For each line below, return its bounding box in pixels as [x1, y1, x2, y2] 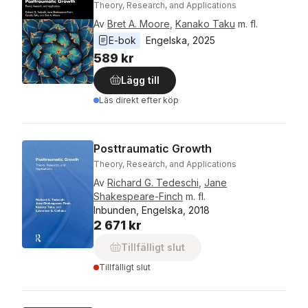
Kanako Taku [175, 18, 235, 30]
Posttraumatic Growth [93, 142, 212, 155]
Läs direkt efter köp [99, 95, 179, 105]
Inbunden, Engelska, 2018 [93, 204, 210, 216]
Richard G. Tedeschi [107, 177, 199, 188]
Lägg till [121, 74, 159, 86]
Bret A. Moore [107, 18, 170, 30]
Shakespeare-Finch [93, 190, 183, 202]
